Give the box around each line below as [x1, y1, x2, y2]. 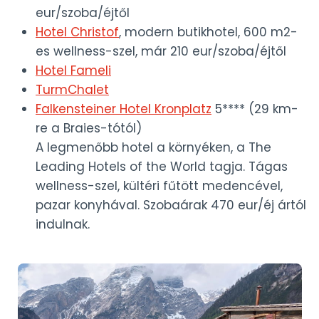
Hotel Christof [36, 23, 119, 41]
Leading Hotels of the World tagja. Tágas [36, 158, 288, 176]
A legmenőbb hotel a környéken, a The [36, 139, 271, 157]
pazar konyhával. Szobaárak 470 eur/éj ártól [36, 197, 306, 214]
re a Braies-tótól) [36, 120, 142, 137]
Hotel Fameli [36, 62, 111, 80]
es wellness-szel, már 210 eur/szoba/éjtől [36, 43, 286, 61]
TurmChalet [36, 81, 109, 99]
